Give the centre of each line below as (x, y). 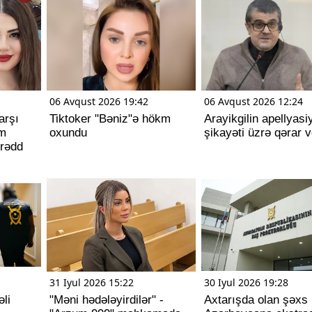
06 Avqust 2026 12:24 (253, 101)
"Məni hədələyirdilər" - (107, 300)
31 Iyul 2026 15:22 (92, 282)
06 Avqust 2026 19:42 (99, 101)
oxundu (68, 133)
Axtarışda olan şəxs (256, 300)
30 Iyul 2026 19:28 (246, 282)
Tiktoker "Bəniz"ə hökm (110, 119)
